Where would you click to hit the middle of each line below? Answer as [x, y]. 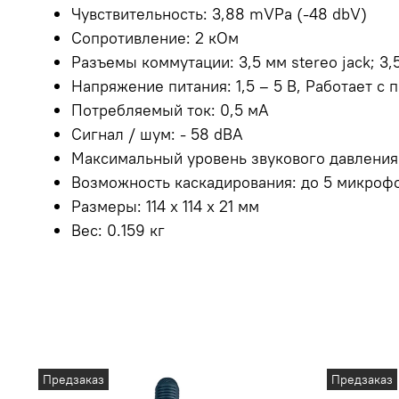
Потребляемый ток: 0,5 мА [170, 110]
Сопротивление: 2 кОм [155, 37]
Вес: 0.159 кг [118, 230]
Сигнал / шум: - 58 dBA [157, 134]
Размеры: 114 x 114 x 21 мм [165, 206]
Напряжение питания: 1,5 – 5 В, [188, 85]
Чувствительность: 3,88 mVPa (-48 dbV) [219, 13]
